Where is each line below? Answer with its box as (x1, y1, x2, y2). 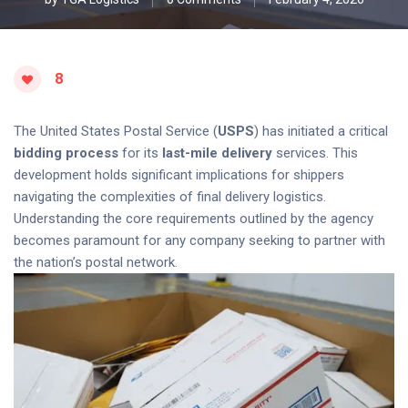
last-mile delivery (162, 145, 272, 161)
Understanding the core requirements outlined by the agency (14, 210, 373, 227)
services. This (272, 145, 358, 161)
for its (118, 145, 162, 161)
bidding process (14, 145, 118, 161)
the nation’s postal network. (14, 254, 178, 270)
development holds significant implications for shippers (14, 167, 344, 183)
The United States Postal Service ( (14, 123, 218, 139)
